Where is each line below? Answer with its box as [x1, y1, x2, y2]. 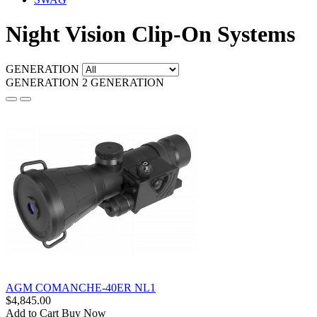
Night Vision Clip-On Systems [6, 21, 295, 47]
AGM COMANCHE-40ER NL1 [6, 281, 156, 294]
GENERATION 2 [6, 76, 91, 88]
